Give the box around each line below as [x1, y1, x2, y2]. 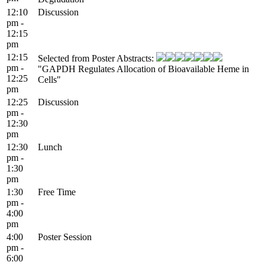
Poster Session [38, 231, 92, 242]
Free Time [38, 186, 76, 197]
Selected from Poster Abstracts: [38, 53, 156, 63]
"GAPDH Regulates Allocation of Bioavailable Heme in [38, 63, 249, 74]
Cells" [38, 74, 61, 85]
